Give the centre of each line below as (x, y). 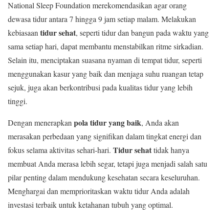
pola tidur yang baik (108, 123)
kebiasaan (24, 33)
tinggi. (18, 101)
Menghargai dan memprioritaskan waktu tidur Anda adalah (99, 191)
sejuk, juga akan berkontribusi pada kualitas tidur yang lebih (100, 88)
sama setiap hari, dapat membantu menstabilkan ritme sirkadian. (106, 46)
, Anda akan (160, 123)
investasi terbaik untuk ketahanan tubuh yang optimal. (90, 205)
